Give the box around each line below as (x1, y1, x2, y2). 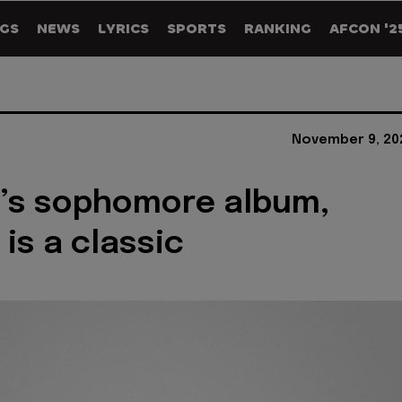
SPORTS (167, 19, 226, 38)
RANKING (244, 19, 311, 38)
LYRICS (98, 19, 149, 38)
